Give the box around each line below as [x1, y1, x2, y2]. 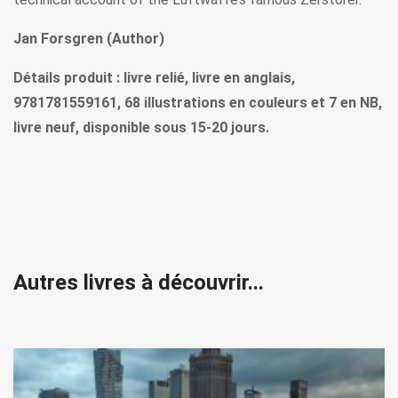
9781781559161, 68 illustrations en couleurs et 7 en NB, [13, 93, 382, 111]
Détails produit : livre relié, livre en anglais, [13, 68, 295, 86]
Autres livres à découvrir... [13, 269, 264, 295]
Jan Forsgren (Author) [13, 29, 164, 47]
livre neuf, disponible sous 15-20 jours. [13, 118, 269, 136]
